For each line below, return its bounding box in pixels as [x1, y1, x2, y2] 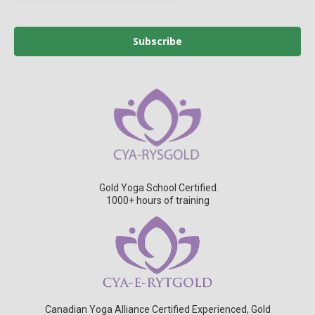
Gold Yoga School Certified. [96, 181, 219, 193]
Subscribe [133, 34, 182, 49]
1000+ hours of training [105, 194, 210, 206]
